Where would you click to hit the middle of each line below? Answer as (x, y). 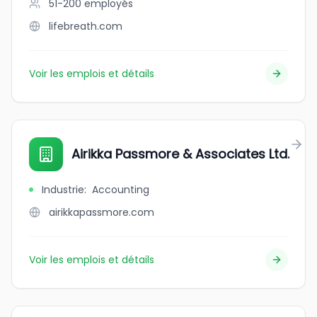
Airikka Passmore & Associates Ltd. (180, 154)
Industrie (63, 190)
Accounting (121, 190)
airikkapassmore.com (102, 212)
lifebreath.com (86, 26)
